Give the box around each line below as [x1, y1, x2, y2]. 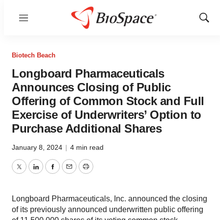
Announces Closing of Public [12, 81, 171, 94]
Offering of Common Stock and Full [12, 94, 204, 108]
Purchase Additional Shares [12, 122, 162, 135]
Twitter [18, 168, 42, 177]
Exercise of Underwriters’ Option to [12, 108, 201, 121]
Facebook [52, 168, 87, 177]
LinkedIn [35, 168, 65, 177]
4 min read [70, 143, 104, 151]
